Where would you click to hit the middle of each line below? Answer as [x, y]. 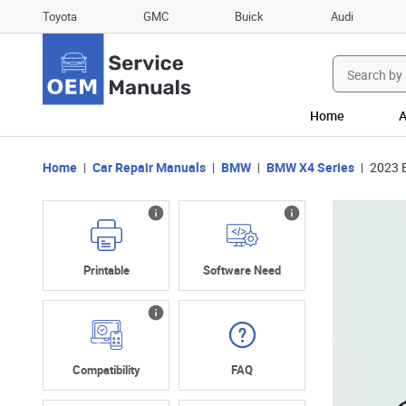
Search [351, 53]
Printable [106, 271]
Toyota [60, 16]
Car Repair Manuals [149, 168]
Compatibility [106, 370]
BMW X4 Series [310, 168]
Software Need [242, 271]
